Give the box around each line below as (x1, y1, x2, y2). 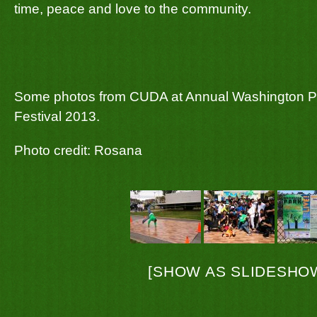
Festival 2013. (14, 109, 100, 124)
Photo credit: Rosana (14, 143, 142, 158)
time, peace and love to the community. (14, 1, 251, 16)
